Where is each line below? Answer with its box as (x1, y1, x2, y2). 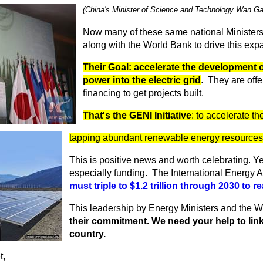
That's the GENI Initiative (82, 110, 191, 120)
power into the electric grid (82, 75, 201, 85)
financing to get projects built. (82, 88, 204, 98)
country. (69, 229, 106, 239)
